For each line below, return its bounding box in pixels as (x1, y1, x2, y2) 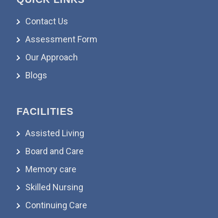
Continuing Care (25, 200, 87, 210)
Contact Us (25, 16, 68, 26)
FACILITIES (16, 106, 73, 117)
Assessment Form (25, 34, 97, 44)
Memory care (25, 163, 76, 174)
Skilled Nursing (25, 182, 83, 192)
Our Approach (25, 52, 78, 62)
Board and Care (25, 145, 84, 156)
